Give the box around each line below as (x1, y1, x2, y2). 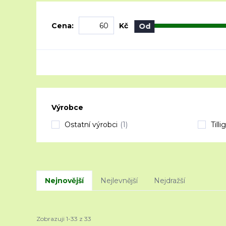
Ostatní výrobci (65, 120, 118, 129)
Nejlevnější (100, 176, 138, 185)
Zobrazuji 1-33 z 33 (36, 214, 91, 222)
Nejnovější (45, 176, 84, 185)
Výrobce (51, 103, 83, 112)
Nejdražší (154, 176, 185, 185)
